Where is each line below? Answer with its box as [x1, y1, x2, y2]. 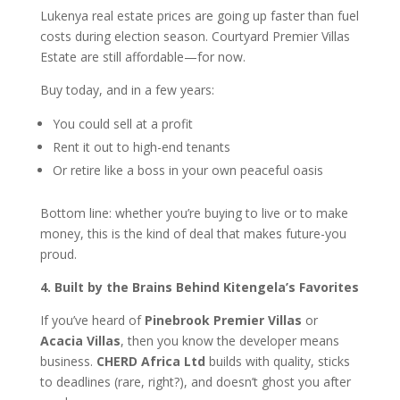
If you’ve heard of [39, 311, 145, 329]
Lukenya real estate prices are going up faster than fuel [39, 6, 359, 24]
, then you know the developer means [120, 331, 339, 349]
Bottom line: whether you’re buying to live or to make [39, 204, 348, 221]
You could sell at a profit [52, 114, 193, 132]
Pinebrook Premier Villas [144, 311, 302, 329]
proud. [39, 245, 77, 262]
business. [39, 352, 96, 370]
